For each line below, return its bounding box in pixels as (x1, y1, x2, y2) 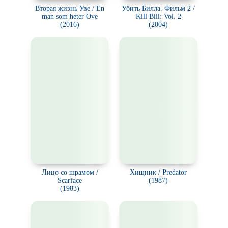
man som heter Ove (42, 13, 98, 20)
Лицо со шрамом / (41, 168, 98, 176)
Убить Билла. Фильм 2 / (122, 5, 195, 12)
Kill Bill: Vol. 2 (135, 13, 181, 20)
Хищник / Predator (130, 168, 187, 176)
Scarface (58, 177, 82, 184)
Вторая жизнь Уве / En (35, 5, 104, 12)
